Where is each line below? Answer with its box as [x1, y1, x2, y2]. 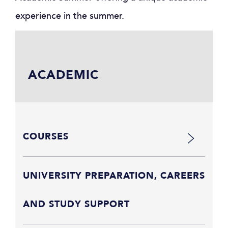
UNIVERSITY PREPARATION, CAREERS [23, 169, 205, 182]
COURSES [23, 130, 69, 143]
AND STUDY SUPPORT [23, 198, 130, 211]
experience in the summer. [15, 10, 124, 22]
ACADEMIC [28, 67, 99, 83]
